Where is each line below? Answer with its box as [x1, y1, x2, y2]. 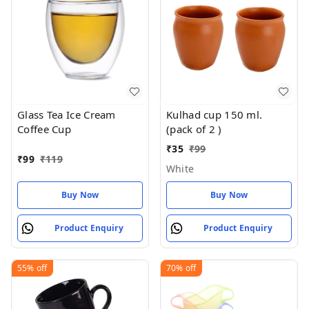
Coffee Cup [17, 122, 71, 136]
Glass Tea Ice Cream [17, 108, 116, 121]
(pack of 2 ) [166, 122, 222, 136]
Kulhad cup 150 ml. [166, 108, 225, 121]
